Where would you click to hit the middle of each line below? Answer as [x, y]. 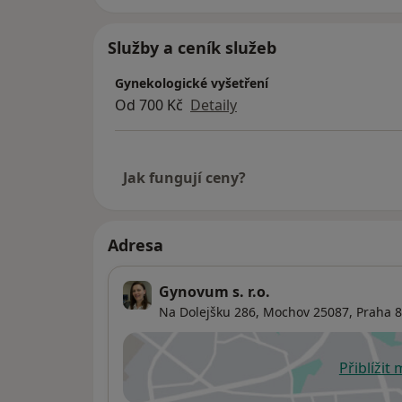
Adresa [135, 245]
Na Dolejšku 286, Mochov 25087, [256, 312]
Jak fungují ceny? [184, 178]
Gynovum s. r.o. [214, 292]
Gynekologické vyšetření [192, 83]
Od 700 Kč [149, 105]
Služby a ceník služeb [192, 48]
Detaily [214, 105]
